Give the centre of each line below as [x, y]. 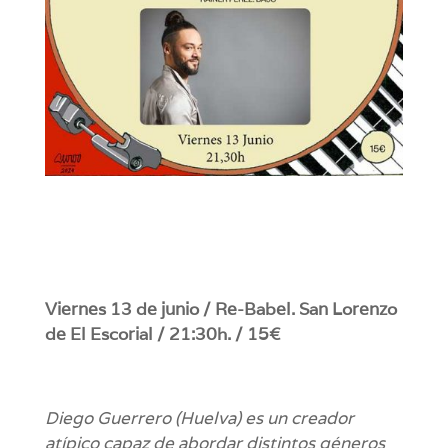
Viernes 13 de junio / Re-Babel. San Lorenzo [220, 309]
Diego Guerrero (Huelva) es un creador [199, 418]
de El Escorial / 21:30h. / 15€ [162, 334]
